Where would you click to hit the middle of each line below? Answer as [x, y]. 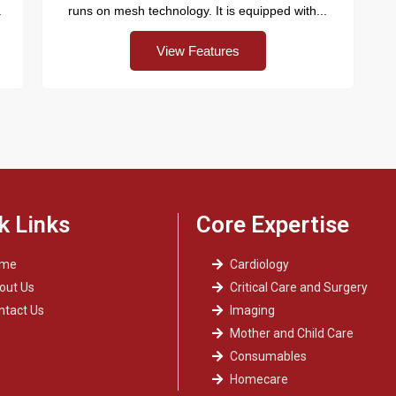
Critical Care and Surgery [298, 287]
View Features [198, 50]
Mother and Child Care [291, 333]
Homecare [259, 379]
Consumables [268, 356]
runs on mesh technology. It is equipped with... [198, 10]
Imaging [252, 310]
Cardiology [259, 264]
